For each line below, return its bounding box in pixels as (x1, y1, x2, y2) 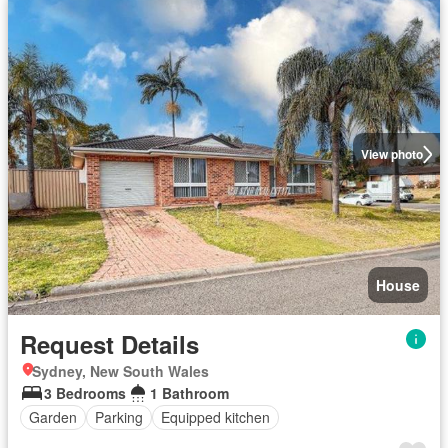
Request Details (20, 326, 199, 361)
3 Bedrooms (44, 382, 126, 403)
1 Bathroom (150, 382, 229, 403)
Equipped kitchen (161, 407, 270, 427)
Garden (29, 407, 77, 427)
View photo (360, 145, 423, 164)
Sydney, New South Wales (32, 360, 209, 381)
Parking (95, 407, 143, 427)
